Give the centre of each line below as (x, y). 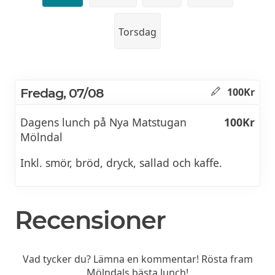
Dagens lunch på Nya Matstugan (103, 122)
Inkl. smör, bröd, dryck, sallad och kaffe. (121, 163)
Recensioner (90, 220)
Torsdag (137, 32)
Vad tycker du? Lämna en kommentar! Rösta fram (137, 259)
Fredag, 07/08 (62, 93)
